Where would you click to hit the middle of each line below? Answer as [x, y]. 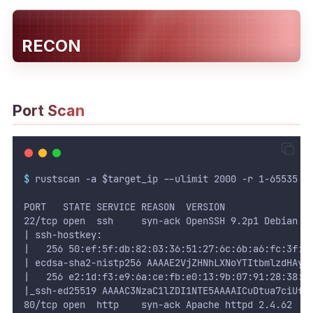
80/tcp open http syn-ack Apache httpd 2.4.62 [158, 305]
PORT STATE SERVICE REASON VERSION [124, 207]
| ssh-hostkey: [63, 235]
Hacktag [85, 144]
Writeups [86, 58]
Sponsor [83, 169]
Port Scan [48, 110]
